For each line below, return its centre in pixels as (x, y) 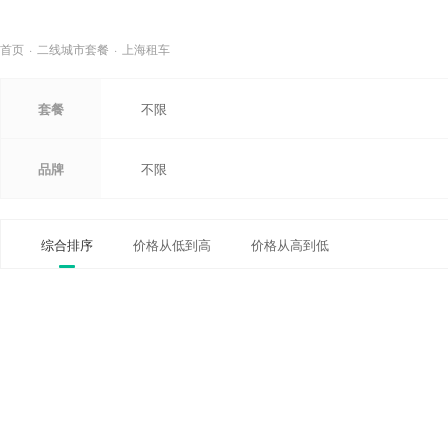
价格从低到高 (172, 244)
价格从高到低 (290, 244)
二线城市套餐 (73, 48)
